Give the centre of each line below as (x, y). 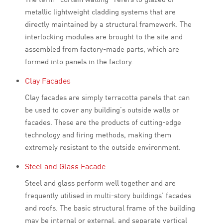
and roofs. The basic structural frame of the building (110, 208)
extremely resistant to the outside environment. (103, 147)
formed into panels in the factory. (79, 62)
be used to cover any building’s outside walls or (102, 110)
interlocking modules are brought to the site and (104, 37)
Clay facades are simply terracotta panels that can (107, 98)
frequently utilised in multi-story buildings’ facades (108, 196)
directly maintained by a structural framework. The (108, 24)
